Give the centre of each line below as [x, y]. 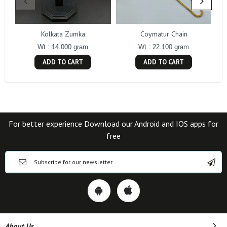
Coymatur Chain [164, 34]
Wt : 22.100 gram [164, 47]
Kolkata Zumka [63, 34]
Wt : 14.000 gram [63, 47]
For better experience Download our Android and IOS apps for [113, 124]
